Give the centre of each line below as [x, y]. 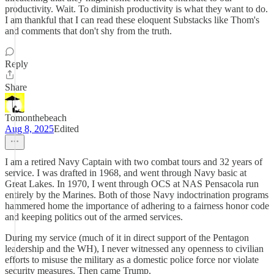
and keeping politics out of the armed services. [94, 217]
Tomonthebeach [36, 118]
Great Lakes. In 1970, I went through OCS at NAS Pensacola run [132, 184]
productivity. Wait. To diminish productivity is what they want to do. [136, 9]
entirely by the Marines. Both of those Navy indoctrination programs [137, 195]
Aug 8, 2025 [29, 129]
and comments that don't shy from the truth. [88, 31]
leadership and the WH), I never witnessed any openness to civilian [134, 249]
